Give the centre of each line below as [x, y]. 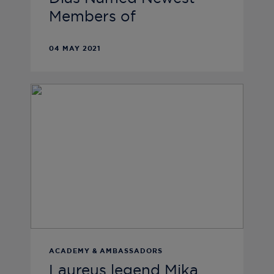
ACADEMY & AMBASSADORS [106, 251]
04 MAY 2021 [75, 49]
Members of [92, 17]
